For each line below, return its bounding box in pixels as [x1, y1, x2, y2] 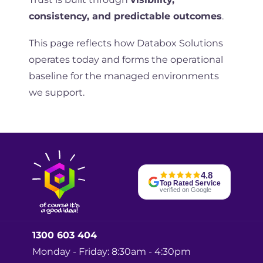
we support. [28, 86, 85, 98]
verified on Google [160, 186, 211, 193]
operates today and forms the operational [28, 53, 223, 65]
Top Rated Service [160, 178, 221, 187]
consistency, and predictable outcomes [28, 10, 222, 22]
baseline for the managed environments [28, 70, 219, 82]
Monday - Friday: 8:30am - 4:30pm [32, 246, 191, 258]
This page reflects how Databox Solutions [28, 37, 223, 49]
